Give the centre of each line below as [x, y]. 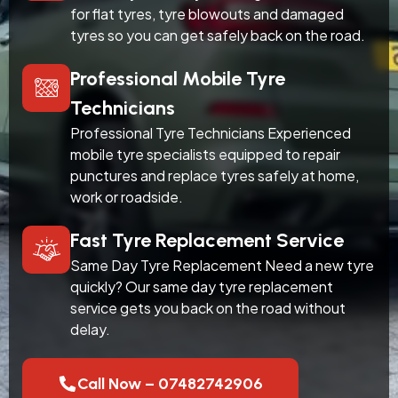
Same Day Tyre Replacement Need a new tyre [222, 265]
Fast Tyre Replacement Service [207, 240]
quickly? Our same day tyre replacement [202, 286]
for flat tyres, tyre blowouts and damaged [207, 13]
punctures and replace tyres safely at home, [215, 175]
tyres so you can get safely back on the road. [218, 35]
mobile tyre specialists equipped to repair [205, 154]
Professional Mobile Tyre [178, 78]
